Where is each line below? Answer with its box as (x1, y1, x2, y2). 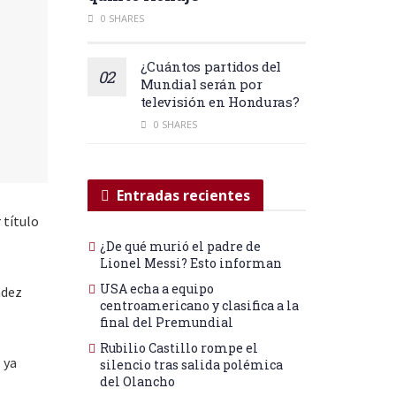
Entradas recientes (116, 185, 250, 205)
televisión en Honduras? (140, 92, 300, 110)
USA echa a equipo (99, 279, 214, 297)
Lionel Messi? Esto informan (99, 254, 282, 271)
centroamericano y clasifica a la (99, 296, 299, 314)
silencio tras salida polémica (99, 355, 283, 373)
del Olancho (99, 372, 175, 390)
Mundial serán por (140, 74, 263, 93)
